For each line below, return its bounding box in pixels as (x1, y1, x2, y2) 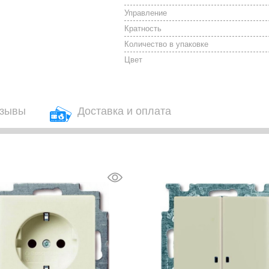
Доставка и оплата (77, 105, 171, 117)
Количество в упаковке (124, 40, 209, 49)
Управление (124, 8, 168, 17)
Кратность (124, 24, 162, 33)
